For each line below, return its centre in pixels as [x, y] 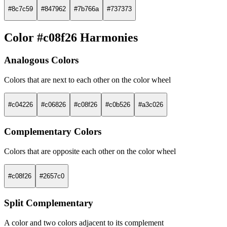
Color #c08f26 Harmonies [71, 37]
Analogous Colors [41, 60]
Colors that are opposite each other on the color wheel [90, 151]
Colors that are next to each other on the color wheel [87, 80]
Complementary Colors [53, 131]
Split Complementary [49, 203]
